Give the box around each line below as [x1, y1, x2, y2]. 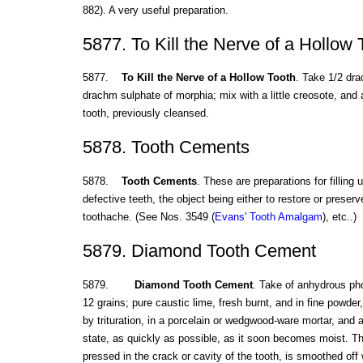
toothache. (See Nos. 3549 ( [82, 211, 215, 224]
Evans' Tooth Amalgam [214, 211, 322, 224]
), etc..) [322, 211, 357, 224]
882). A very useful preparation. [82, 3, 228, 16]
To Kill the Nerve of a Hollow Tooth [121, 71, 296, 84]
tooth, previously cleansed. [82, 107, 209, 120]
